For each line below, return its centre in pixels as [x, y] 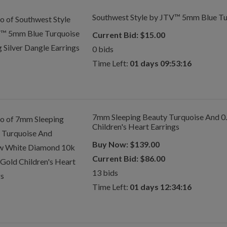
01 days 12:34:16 [160, 187]
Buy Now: [110, 144]
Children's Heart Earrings [136, 126]
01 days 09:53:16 [160, 63]
